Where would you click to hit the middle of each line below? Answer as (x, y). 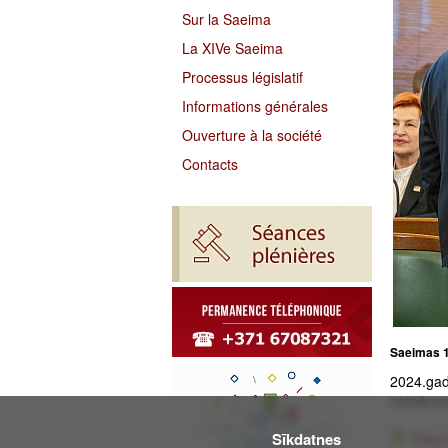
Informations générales (255, 106)
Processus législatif (242, 77)
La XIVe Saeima (232, 48)
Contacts (210, 164)
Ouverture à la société (252, 135)
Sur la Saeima (226, 19)
